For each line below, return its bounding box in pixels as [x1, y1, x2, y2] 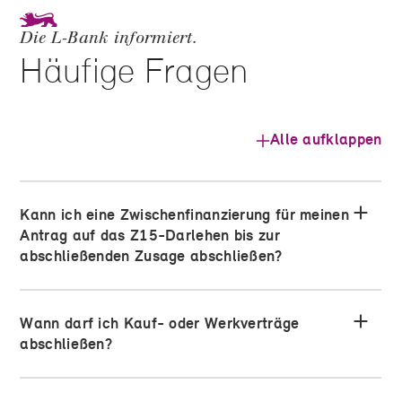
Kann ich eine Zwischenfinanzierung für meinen [20, 205, 349, 225]
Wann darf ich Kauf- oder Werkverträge [20, 313, 300, 334]
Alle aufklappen [269, 129, 382, 150]
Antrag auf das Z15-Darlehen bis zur [20, 225, 280, 246]
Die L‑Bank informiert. [20, 28, 198, 48]
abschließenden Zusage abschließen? [20, 246, 283, 267]
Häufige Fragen [20, 49, 249, 92]
